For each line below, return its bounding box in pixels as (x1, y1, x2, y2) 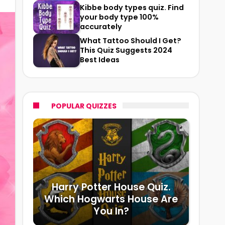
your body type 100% (80, 12, 159, 22)
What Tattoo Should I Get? (80, 36, 181, 46)
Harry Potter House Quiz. (51, 180, 171, 194)
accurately (80, 21, 122, 32)
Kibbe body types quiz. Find (80, 2, 184, 13)
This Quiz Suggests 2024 (80, 45, 172, 56)
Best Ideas (80, 55, 120, 65)
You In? (93, 204, 129, 218)
